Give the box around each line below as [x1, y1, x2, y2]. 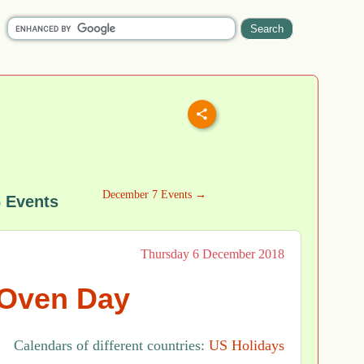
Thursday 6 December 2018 [141, 247, 284, 261]
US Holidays [209, 337, 284, 354]
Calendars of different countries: [14, 337, 209, 354]
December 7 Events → [102, 188, 206, 201]
